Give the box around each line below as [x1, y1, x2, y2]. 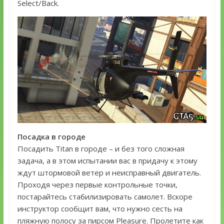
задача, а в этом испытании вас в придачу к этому [17, 155, 197, 166]
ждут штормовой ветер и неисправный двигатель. [17, 167, 201, 178]
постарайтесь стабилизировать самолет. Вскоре [17, 191, 192, 202]
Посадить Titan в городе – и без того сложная [17, 143, 184, 154]
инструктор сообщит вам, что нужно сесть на [17, 203, 182, 214]
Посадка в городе [17, 131, 85, 142]
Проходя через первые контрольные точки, [17, 179, 177, 190]
